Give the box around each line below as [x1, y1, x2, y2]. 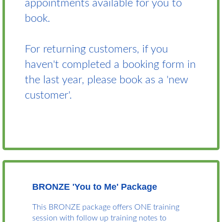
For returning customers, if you [25, 44, 168, 55]
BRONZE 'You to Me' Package [32, 182, 157, 192]
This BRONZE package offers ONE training [32, 203, 179, 211]
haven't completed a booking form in [25, 59, 196, 70]
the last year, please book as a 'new [25, 74, 188, 85]
